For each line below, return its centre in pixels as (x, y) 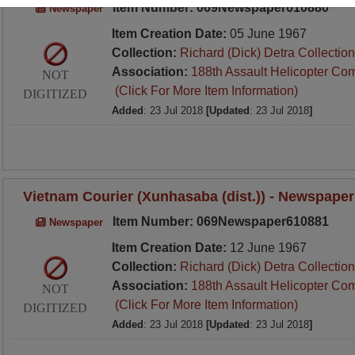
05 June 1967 (268, 34)
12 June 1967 (268, 248)
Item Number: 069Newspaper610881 (219, 221)
